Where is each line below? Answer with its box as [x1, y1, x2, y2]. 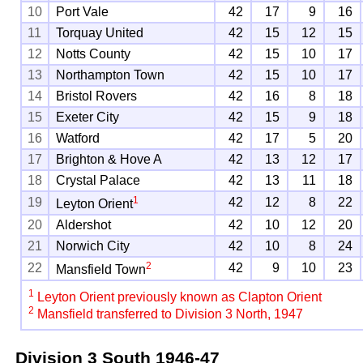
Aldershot [56, 217, 112, 232]
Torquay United [56, 25, 144, 40]
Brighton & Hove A [56, 152, 163, 166]
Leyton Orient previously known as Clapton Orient [34, 290, 322, 305]
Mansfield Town [56, 263, 147, 277]
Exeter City [56, 109, 120, 124]
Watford [56, 130, 100, 145]
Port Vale [56, 4, 109, 19]
